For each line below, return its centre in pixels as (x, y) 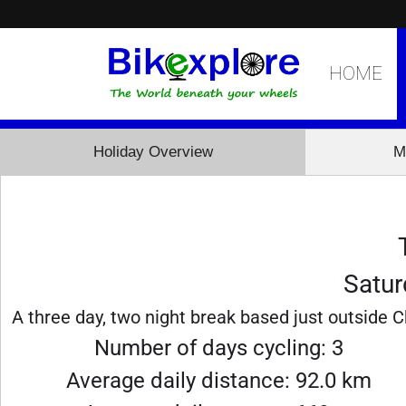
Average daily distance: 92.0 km (219, 381)
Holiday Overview (153, 152)
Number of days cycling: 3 (219, 348)
